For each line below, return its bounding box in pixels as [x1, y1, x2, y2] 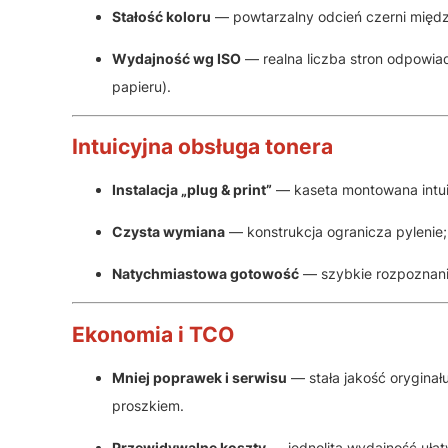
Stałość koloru [112, 7, 211, 25]
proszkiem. [112, 397, 184, 415]
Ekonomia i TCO [72, 321, 234, 347]
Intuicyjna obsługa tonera [72, 133, 333, 159]
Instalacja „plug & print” [112, 181, 272, 199]
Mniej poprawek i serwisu [112, 369, 287, 387]
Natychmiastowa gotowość [112, 265, 299, 283]
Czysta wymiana [112, 223, 225, 241]
